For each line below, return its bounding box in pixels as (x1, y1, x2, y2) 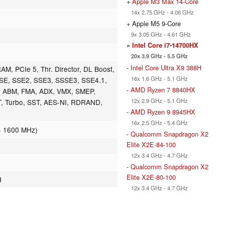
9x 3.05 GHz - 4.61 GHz (127, 30, 191, 38)
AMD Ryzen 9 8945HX (131, 106, 195, 117)
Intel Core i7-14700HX (132, 40, 198, 50)
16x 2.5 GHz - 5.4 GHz (127, 118, 188, 127)
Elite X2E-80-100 (127, 172, 176, 182)
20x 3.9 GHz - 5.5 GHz (127, 51, 188, 60)
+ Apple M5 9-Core (127, 18, 181, 28)
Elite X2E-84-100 (127, 139, 176, 149)
